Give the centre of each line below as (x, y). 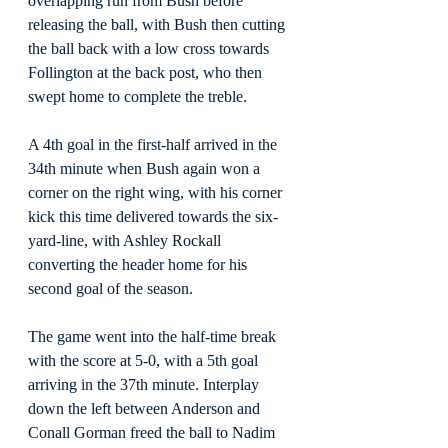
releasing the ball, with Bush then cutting (158, 24)
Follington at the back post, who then (147, 72)
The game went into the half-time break (154, 336)
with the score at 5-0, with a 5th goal (145, 360)
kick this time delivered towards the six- (153, 216)
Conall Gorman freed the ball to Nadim (153, 432)
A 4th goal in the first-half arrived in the (154, 144)
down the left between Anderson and (146, 408)
